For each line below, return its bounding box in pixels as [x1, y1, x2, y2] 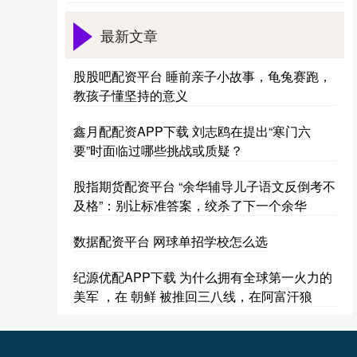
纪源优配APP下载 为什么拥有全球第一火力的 [73, 268, 332, 286]
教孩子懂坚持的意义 [73, 86, 188, 104]
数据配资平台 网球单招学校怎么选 [73, 232, 268, 250]
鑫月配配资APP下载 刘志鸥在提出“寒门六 [73, 122, 311, 140]
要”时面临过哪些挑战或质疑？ [73, 141, 243, 159]
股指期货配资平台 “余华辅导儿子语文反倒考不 [73, 177, 335, 195]
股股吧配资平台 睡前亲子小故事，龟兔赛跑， [73, 67, 331, 85]
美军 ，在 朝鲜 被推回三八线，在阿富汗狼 [73, 287, 312, 305]
